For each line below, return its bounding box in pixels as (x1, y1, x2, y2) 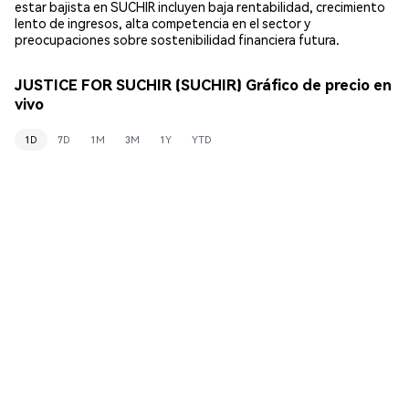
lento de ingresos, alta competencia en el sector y (15, 14, 310, 31)
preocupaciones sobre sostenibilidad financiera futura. (15, 30, 340, 47)
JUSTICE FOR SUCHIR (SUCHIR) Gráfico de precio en (15, 75, 392, 95)
